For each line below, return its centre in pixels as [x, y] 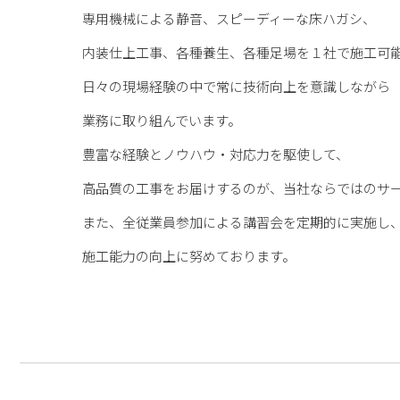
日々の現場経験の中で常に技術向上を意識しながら [236, 86]
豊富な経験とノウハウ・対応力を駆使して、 [216, 154]
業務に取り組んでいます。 [162, 120]
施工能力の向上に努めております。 [189, 256]
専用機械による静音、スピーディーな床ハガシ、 [229, 18]
